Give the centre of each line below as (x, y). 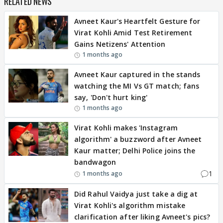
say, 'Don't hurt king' (111, 98)
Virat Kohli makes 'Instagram (126, 128)
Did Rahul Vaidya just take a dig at (136, 194)
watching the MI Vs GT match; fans (137, 86)
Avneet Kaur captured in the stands (137, 75)
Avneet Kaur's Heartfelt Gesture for (137, 21)
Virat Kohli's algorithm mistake (130, 206)
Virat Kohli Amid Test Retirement (133, 33)
